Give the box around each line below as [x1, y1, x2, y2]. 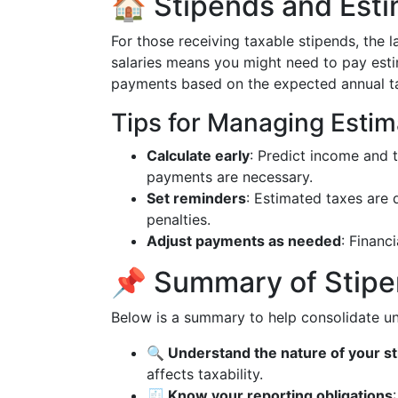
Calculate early [147, 147, 250, 164]
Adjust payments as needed [147, 232, 341, 250]
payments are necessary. [147, 168, 313, 186]
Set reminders [147, 189, 246, 207]
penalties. [147, 211, 211, 228]
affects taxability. [147, 365, 263, 383]
